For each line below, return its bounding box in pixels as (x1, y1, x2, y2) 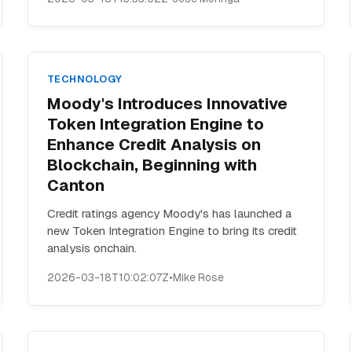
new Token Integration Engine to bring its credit (46, 223, 297, 238)
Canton (46, 175, 104, 196)
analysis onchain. (46, 240, 137, 255)
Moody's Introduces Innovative (46, 93, 288, 114)
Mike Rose (172, 270, 224, 284)
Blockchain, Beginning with (46, 155, 257, 175)
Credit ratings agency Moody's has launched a (46, 206, 291, 221)
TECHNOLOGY (46, 72, 123, 86)
